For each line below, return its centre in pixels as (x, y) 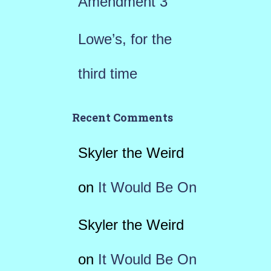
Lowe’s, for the (125, 39)
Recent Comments (122, 117)
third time (107, 73)
